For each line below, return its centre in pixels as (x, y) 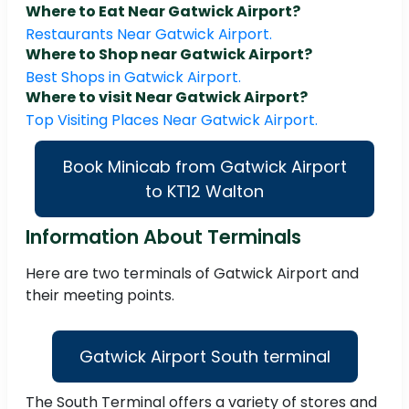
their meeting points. (100, 296)
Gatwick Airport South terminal (204, 357)
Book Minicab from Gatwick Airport (204, 167)
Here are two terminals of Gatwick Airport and (192, 274)
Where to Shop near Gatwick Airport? (169, 55)
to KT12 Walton (204, 192)
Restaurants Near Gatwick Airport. (149, 35)
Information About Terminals (163, 237)
